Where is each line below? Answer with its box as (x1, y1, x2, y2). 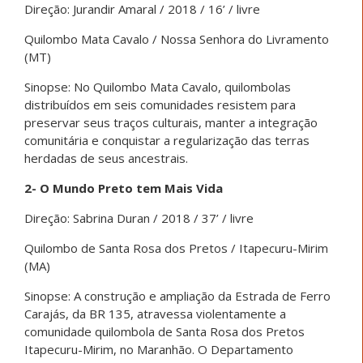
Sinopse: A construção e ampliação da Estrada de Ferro (24, 287, 331, 304)
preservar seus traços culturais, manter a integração (24, 113, 318, 130)
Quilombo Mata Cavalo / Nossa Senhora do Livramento (24, 30, 329, 47)
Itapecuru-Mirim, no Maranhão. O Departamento (24, 340, 293, 357)
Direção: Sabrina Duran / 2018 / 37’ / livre (24, 209, 254, 226)
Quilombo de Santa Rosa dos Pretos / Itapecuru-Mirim (24, 239, 328, 256)
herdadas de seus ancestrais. (24, 149, 188, 166)
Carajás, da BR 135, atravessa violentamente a (24, 305, 286, 322)
